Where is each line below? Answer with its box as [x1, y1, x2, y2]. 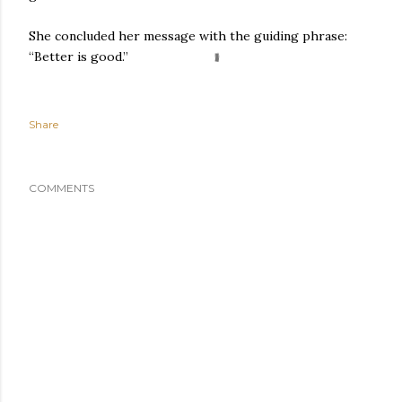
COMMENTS [29, 180, 94, 195]
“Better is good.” [29, 48, 128, 65]
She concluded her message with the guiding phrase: [29, 27, 347, 44]
